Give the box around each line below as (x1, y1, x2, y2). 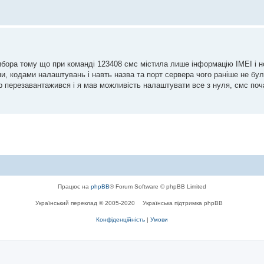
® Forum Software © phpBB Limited (110, 183, 206, 190)
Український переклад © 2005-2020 (35, 199, 137, 206)
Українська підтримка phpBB (143, 199, 223, 206)
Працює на (58, 183, 91, 190)
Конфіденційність (96, 216, 145, 223)
